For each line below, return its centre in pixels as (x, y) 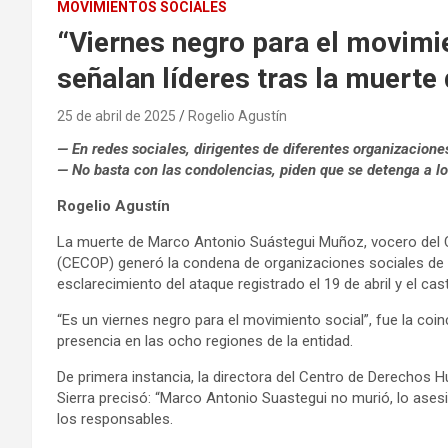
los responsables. (115, 418)
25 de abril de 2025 (116, 115)
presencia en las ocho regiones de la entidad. (205, 340)
